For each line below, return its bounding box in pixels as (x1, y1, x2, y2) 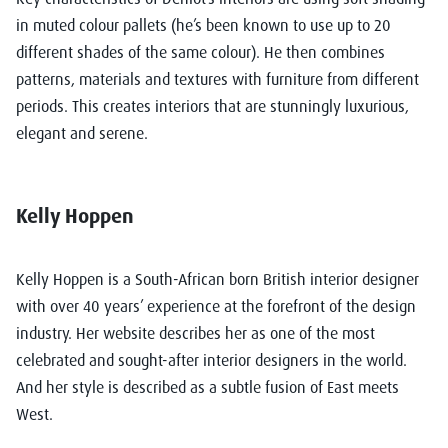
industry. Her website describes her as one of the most (16, 323, 375, 344)
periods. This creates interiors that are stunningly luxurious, (16, 96, 409, 117)
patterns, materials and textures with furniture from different (16, 69, 419, 90)
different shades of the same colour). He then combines (16, 42, 385, 63)
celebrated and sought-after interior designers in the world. (16, 350, 407, 371)
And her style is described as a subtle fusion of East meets (16, 377, 399, 398)
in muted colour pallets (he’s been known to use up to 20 (16, 15, 391, 36)
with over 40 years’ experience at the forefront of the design (16, 296, 416, 317)
